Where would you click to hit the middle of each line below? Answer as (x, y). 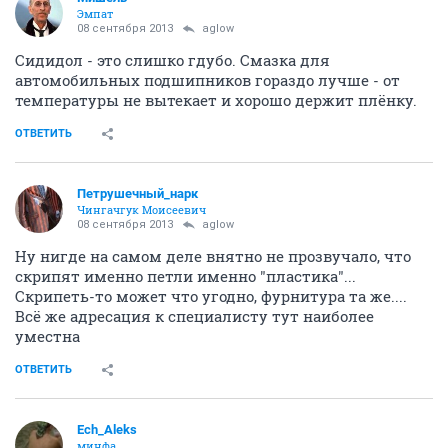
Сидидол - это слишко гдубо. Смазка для (172, 59)
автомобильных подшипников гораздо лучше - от (207, 79)
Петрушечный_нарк (137, 193)
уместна (47, 335)
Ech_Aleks (107, 429)
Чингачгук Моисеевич (141, 209)
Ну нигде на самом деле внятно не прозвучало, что (213, 255)
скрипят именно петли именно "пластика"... (185, 275)
